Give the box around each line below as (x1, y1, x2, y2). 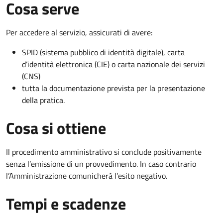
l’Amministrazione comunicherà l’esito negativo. (6, 169, 167, 182)
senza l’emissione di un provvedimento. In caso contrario (6, 157, 196, 170)
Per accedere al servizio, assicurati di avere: (6, 26, 152, 38)
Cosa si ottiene (6, 115, 106, 140)
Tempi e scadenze (6, 191, 126, 216)
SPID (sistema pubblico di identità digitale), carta (22, 46, 185, 58)
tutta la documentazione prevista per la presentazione (22, 82, 205, 94)
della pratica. (22, 94, 65, 106)
